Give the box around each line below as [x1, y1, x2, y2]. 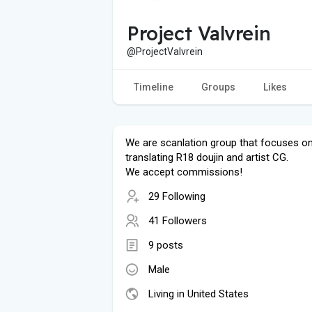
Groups [201, 81, 235, 93]
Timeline [134, 81, 173, 93]
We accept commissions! [125, 165, 242, 178]
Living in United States [148, 287, 249, 300]
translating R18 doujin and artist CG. [125, 150, 288, 164]
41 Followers [148, 214, 207, 227]
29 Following [148, 189, 205, 203]
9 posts [148, 238, 183, 251]
